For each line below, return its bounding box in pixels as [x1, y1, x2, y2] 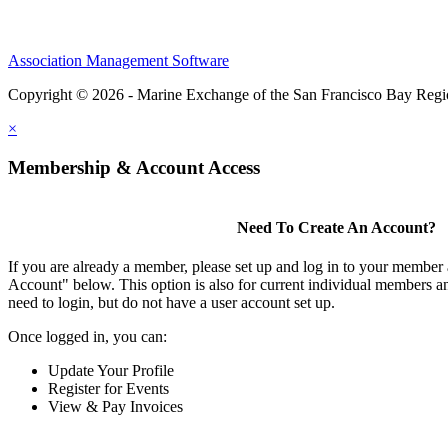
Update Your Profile [48, 361, 174, 379]
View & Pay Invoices [48, 397, 183, 415]
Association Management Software [8, 51, 229, 69]
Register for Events [48, 379, 169, 397]
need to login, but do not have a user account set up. [8, 293, 335, 311]
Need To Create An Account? [236, 218, 436, 236]
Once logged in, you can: [8, 327, 167, 345]
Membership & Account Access [8, 156, 260, 178]
